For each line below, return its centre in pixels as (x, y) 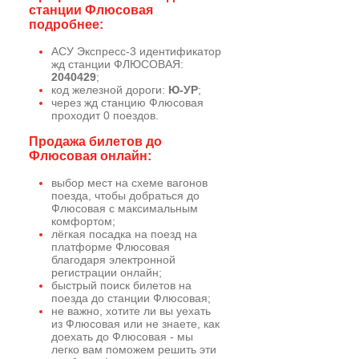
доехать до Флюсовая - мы (122, 337)
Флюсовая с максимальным (125, 208)
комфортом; (83, 221)
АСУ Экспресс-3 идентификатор (136, 51)
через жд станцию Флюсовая (127, 103)
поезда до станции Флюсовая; (131, 298)
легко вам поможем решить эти (134, 349)
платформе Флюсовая (111, 247)
